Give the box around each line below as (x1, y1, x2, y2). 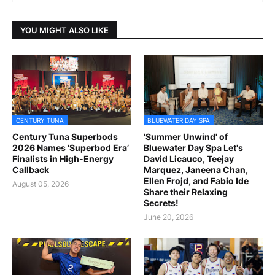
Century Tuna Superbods (12, 131, 118, 142)
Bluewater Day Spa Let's (144, 142, 243, 153)
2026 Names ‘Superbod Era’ (12, 142, 129, 153)
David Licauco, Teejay (144, 153, 234, 165)
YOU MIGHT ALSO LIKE (20, 25, 109, 35)
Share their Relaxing (144, 187, 228, 198)
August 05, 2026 (12, 179, 69, 189)
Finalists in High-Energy (12, 153, 114, 165)
